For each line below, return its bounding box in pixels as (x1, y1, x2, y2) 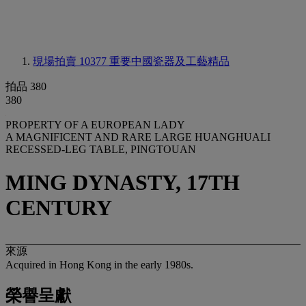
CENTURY (5, 195, 112, 221)
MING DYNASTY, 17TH (5, 170, 240, 195)
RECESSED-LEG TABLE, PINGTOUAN (5, 143, 196, 155)
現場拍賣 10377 (33, 55, 109, 67)
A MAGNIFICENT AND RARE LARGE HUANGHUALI (5, 131, 270, 143)
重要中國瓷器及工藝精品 (109, 55, 229, 67)
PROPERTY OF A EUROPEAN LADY (5, 119, 185, 130)
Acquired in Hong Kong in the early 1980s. (5, 258, 193, 270)
